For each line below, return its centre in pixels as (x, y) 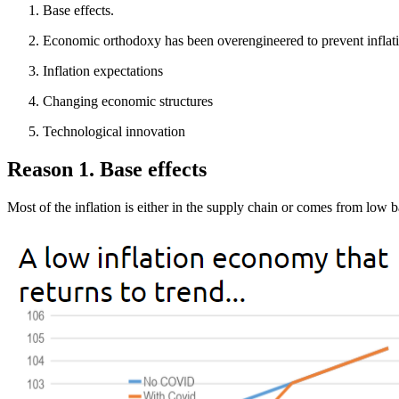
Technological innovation (114, 132)
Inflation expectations (103, 71)
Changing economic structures (128, 102)
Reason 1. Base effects (107, 170)
